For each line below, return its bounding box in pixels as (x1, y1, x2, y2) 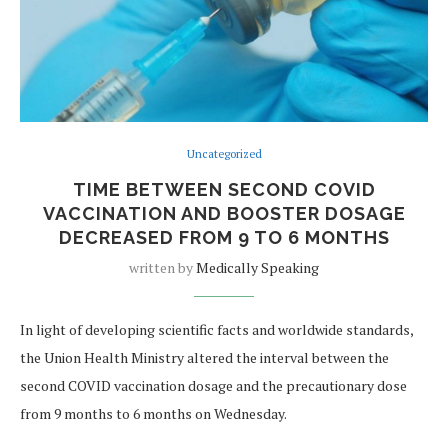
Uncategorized (186, 146, 262, 161)
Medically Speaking (196, 257, 319, 277)
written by (129, 257, 196, 277)
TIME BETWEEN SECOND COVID (72, 178, 376, 200)
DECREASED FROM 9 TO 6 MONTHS (58, 226, 390, 248)
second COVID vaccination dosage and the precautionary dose (20, 375, 407, 395)
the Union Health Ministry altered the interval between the (20, 347, 389, 367)
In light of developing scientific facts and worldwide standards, (20, 319, 413, 339)
